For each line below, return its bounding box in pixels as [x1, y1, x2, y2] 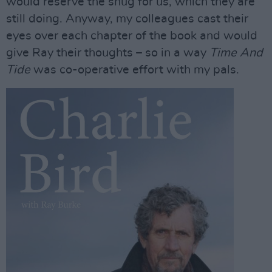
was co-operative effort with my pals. [30, 64, 239, 76]
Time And [209, 47, 263, 59]
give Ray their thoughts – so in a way [6, 47, 209, 59]
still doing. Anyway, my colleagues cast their [6, 13, 248, 25]
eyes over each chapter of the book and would [6, 30, 257, 42]
